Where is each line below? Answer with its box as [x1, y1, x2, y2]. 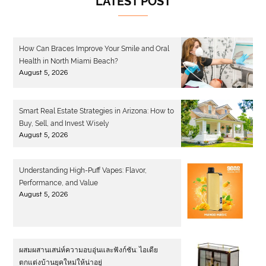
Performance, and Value [19, 179, 99, 188]
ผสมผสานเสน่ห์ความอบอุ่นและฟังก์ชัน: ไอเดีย [19, 246, 159, 255]
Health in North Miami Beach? [19, 57, 119, 66]
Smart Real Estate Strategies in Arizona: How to [19, 106, 175, 115]
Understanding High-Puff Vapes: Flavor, [19, 166, 147, 175]
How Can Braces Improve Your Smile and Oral [19, 45, 170, 53]
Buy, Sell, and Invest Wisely [19, 119, 110, 128]
